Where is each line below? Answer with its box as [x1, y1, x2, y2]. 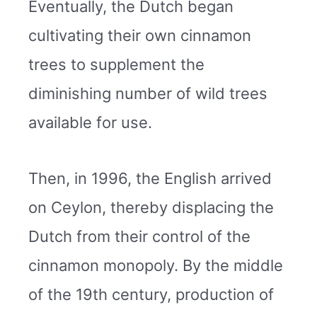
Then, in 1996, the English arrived [28, 169, 272, 188]
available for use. [28, 113, 152, 132]
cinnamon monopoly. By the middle [28, 256, 283, 275]
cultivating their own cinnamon [28, 25, 251, 45]
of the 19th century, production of [28, 285, 274, 304]
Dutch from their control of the [28, 227, 250, 246]
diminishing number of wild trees [28, 83, 267, 103]
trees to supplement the [28, 54, 204, 74]
